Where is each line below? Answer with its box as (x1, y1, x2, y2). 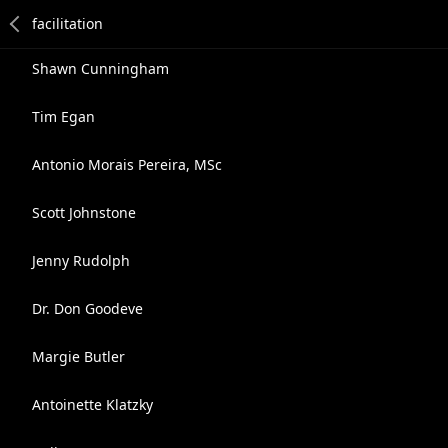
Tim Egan (32, 107, 95, 126)
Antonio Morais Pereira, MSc (32, 155, 222, 174)
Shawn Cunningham (32, 59, 169, 78)
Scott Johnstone (32, 203, 136, 222)
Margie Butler (32, 347, 125, 366)
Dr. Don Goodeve (32, 299, 143, 318)
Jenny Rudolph (32, 251, 130, 270)
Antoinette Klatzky (32, 395, 153, 414)
